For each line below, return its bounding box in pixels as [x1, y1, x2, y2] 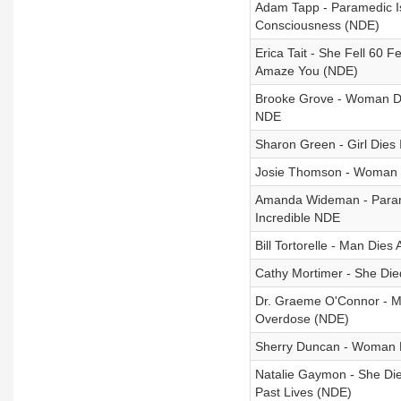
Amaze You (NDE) [254, 64, 358, 78]
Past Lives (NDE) [254, 385, 352, 399]
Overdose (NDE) [254, 311, 349, 326]
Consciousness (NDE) [254, 18, 380, 32]
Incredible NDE [254, 210, 340, 225]
